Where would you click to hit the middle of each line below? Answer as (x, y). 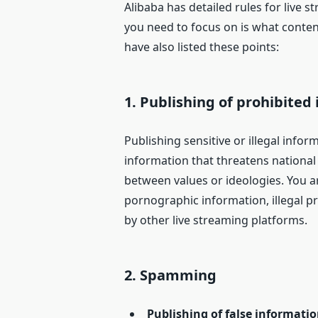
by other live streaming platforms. (216, 220)
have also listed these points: (202, 47)
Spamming (179, 275)
